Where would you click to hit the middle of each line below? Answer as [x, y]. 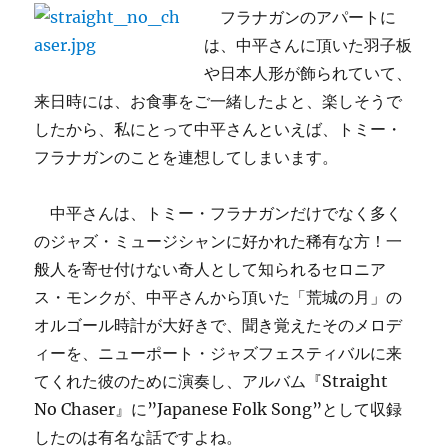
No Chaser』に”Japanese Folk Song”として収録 [218, 409]
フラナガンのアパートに [300, 17]
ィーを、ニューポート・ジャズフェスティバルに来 [218, 353]
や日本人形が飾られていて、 [308, 73]
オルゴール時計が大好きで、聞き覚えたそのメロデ [218, 325]
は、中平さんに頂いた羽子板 [308, 45]
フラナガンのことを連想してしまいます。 [186, 157]
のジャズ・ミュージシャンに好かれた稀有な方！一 [218, 241]
